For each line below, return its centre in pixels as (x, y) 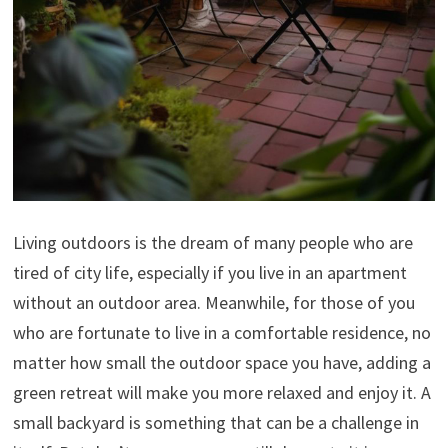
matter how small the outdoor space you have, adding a (221, 362)
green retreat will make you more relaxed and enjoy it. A (221, 392)
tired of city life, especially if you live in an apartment (209, 272)
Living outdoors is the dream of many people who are (212, 242)
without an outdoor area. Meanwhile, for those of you (213, 302)
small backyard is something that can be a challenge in (215, 422)
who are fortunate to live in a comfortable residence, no (221, 332)
